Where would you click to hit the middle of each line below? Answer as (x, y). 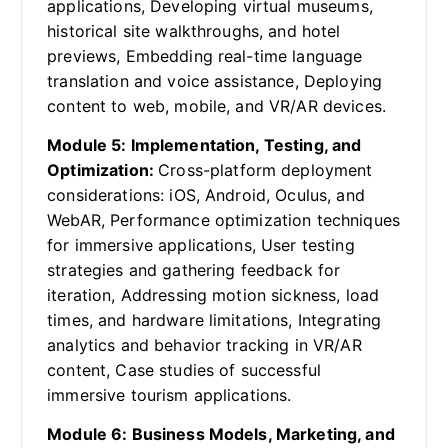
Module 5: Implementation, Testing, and (204, 145)
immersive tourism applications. (169, 395)
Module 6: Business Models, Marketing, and (221, 434)
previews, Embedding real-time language (205, 56)
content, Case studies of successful (184, 370)
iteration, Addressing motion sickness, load (213, 295)
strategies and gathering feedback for (194, 270)
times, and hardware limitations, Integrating (214, 320)
